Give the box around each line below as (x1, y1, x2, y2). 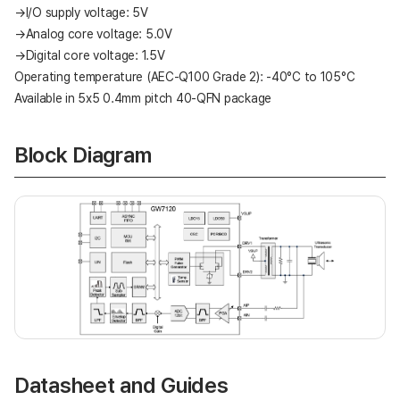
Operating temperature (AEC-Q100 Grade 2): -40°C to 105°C (14, 69, 355, 84)
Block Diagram (14, 141, 152, 168)
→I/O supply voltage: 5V (14, 4, 148, 20)
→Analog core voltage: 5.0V (14, 26, 172, 41)
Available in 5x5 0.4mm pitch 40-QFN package (14, 90, 271, 105)
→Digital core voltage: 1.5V (14, 47, 165, 62)
